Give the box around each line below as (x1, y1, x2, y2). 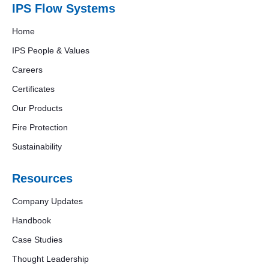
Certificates (12, 83, 55, 94)
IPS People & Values (12, 45, 89, 55)
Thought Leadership (12, 253, 89, 264)
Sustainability (12, 141, 62, 151)
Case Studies (12, 234, 62, 244)
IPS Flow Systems (12, 1, 115, 15)
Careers (12, 64, 43, 74)
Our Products (12, 103, 62, 113)
